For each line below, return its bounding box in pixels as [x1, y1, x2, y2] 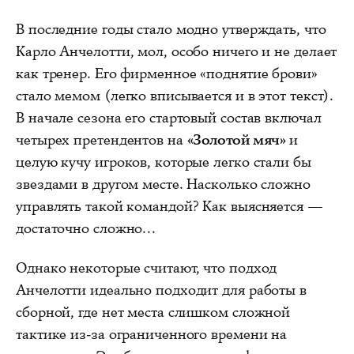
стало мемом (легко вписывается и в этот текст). [16, 86, 334, 105]
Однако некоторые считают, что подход [16, 258, 277, 277]
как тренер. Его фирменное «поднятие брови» [16, 64, 318, 83]
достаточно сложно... [16, 219, 156, 238]
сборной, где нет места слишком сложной [16, 303, 291, 322]
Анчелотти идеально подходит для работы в [16, 281, 307, 299]
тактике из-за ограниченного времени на [16, 325, 288, 344]
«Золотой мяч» [186, 130, 286, 149]
